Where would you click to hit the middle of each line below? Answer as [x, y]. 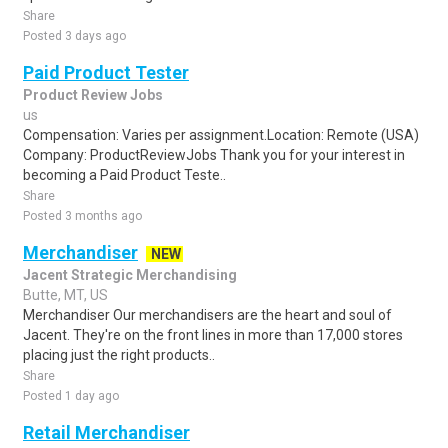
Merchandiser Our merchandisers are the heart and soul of [207, 315]
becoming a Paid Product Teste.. [124, 175]
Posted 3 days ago [74, 36]
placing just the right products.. [119, 355]
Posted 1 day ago [71, 396]
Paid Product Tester [106, 72]
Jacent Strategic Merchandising [130, 275]
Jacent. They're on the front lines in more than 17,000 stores [213, 335]
